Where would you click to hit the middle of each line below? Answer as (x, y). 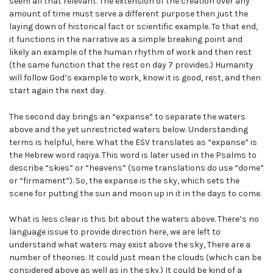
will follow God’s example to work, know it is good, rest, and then (135, 77)
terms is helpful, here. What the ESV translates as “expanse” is (133, 143)
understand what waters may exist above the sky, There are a (130, 245)
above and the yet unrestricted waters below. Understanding (129, 130)
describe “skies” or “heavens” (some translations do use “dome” (136, 168)
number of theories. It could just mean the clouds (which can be (135, 258)
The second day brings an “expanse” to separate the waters (127, 117)
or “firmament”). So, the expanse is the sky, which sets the (124, 181)
